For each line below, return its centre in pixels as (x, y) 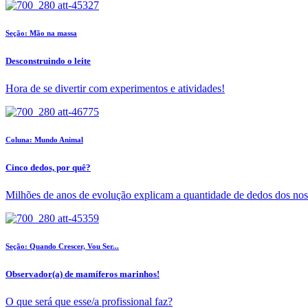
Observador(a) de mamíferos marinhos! (82, 274)
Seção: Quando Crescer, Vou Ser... (62, 246)
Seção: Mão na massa (41, 33)
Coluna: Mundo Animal (44, 140)
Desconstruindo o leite (48, 61)
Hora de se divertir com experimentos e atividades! (115, 89)
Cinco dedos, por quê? (48, 168)
